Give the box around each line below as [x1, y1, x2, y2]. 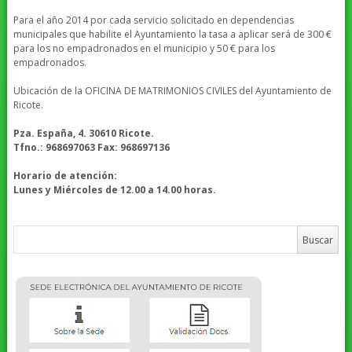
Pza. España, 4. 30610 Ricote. [13, 126, 154, 141]
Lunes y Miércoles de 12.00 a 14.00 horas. [13, 183, 216, 197]
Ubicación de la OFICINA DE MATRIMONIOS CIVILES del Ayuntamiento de [13, 84, 332, 98]
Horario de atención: [13, 169, 117, 183]
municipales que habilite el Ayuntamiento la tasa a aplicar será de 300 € [13, 27, 332, 42]
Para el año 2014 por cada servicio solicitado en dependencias [13, 13, 294, 27]
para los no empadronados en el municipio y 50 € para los [13, 42, 275, 56]
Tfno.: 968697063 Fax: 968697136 [13, 141, 172, 155]
